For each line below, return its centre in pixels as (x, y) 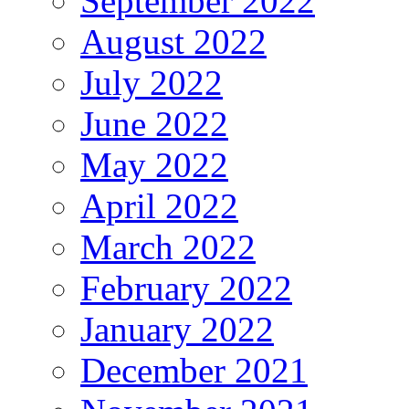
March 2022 (168, 246)
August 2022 (173, 41)
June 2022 (154, 123)
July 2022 (152, 82)
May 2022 (154, 164)
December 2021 (194, 370)
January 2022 (177, 329)
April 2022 (159, 205)
